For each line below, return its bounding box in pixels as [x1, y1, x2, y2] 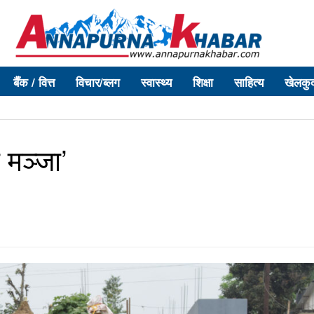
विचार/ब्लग [76, 74, 120, 90]
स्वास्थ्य [141, 74, 172, 90]
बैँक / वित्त [13, 74, 55, 90]
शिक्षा [193, 74, 213, 90]
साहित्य [234, 74, 264, 90]
